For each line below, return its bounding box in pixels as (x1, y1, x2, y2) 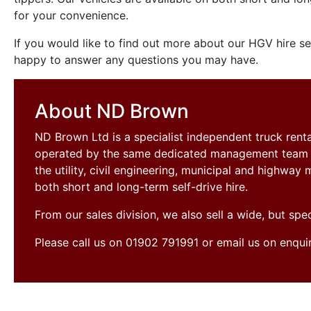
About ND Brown (35, 99, 189, 123)
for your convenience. (14, 8, 128, 22)
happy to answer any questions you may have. (14, 53, 258, 67)
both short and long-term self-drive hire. (35, 180, 248, 194)
